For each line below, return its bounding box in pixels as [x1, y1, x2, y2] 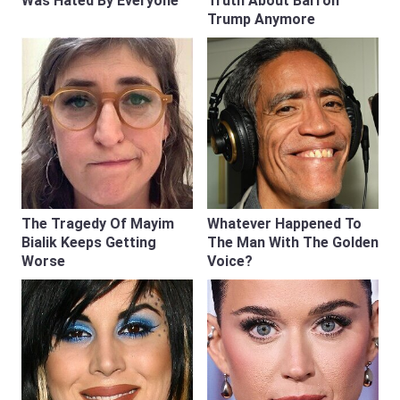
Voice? [207, 253, 253, 270]
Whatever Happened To [207, 215, 362, 232]
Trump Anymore [207, 11, 315, 28]
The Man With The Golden [207, 234, 379, 251]
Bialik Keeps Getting [21, 234, 156, 251]
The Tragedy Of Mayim [21, 215, 174, 232]
